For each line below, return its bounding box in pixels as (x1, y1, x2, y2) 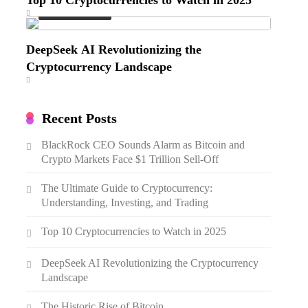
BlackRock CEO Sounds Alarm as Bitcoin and (41, 138, 245, 151)
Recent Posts (42, 110, 118, 126)
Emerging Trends (47, 5, 104, 15)
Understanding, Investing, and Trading (41, 196, 209, 206)
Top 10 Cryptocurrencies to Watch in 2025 (41, 225, 227, 237)
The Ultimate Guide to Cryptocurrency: (41, 181, 213, 194)
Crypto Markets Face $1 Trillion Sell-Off (41, 153, 219, 162)
